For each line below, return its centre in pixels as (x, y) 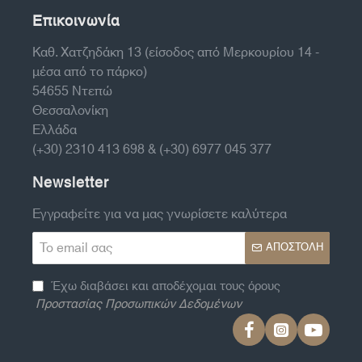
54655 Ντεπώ (72, 91)
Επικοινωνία (76, 21)
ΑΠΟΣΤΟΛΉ (295, 248)
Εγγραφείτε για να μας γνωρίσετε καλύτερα (160, 214)
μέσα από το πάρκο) (90, 72)
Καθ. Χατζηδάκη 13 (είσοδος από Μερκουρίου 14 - (176, 52)
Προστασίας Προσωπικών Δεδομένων (139, 304)
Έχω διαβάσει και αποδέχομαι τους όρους (164, 286)
